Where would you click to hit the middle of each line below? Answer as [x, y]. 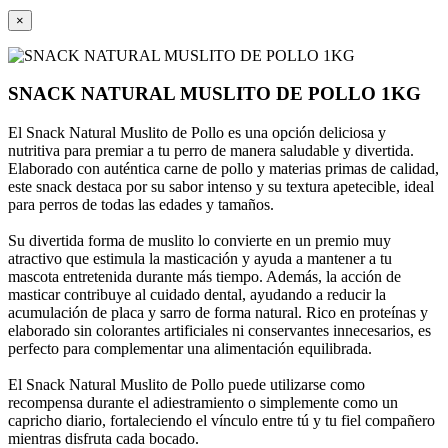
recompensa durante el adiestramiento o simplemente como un [203, 402]
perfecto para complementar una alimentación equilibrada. [190, 348]
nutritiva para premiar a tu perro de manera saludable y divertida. [211, 150]
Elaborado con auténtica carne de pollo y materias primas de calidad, [223, 168]
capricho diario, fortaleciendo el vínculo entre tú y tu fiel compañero [221, 420]
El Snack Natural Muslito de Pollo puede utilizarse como [186, 384]
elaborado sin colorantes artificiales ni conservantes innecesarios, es [219, 330]
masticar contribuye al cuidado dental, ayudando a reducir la [197, 294]
